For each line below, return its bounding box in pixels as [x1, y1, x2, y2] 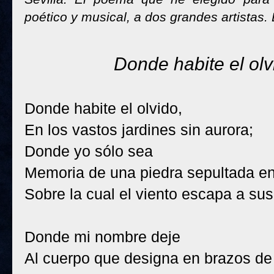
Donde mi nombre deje [24, 228, 180, 245]
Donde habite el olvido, [24, 100, 182, 117]
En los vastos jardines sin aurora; [24, 121, 253, 138]
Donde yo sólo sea [24, 143, 153, 160]
